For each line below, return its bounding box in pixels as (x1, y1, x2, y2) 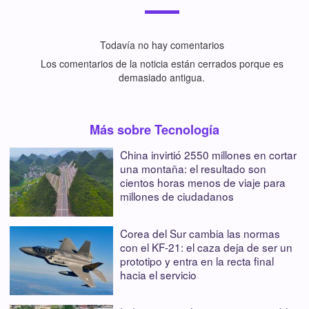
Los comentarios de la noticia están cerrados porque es (40, 56, 283, 70)
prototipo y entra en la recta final (120, 252, 274, 268)
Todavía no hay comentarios (99, 37, 224, 52)
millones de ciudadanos (120, 188, 234, 203)
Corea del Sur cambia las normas (120, 225, 280, 241)
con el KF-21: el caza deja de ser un (120, 239, 292, 255)
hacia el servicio (120, 266, 197, 282)
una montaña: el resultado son (120, 160, 266, 176)
